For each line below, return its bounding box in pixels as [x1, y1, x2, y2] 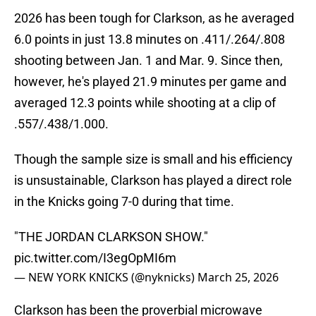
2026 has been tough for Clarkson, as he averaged [14, 11, 294, 26]
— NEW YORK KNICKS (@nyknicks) [14, 269, 197, 286]
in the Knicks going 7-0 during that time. [14, 194, 234, 209]
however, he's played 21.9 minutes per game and [14, 74, 286, 90]
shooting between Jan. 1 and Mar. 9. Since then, [14, 53, 283, 68]
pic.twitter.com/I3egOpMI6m [14, 250, 176, 266]
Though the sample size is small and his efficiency [14, 152, 293, 167]
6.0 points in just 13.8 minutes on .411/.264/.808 [14, 32, 285, 47]
